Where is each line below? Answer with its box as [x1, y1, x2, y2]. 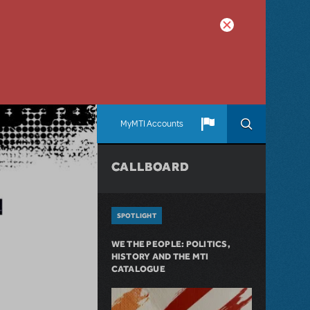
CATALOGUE [111, 264, 166, 275]
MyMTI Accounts [120, 118, 183, 129]
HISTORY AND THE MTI [111, 251, 209, 262]
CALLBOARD [111, 159, 192, 174]
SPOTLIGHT [116, 211, 157, 220]
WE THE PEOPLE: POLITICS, [111, 239, 230, 250]
